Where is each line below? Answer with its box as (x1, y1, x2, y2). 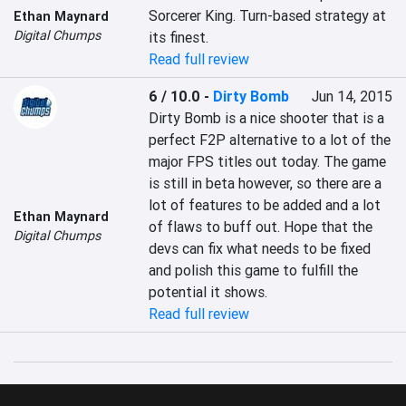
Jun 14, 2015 (311, 87, 392, 105)
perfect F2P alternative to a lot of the (149, 130, 391, 149)
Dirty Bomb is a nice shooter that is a (149, 109, 385, 127)
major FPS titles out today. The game (149, 152, 387, 170)
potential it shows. (149, 283, 268, 301)
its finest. (149, 28, 209, 46)
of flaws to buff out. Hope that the (149, 217, 373, 236)
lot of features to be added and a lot (149, 196, 382, 214)
